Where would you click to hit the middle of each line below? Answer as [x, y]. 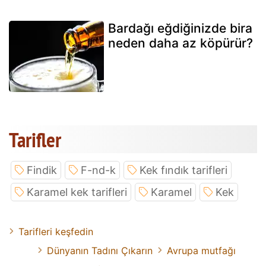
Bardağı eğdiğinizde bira [180, 28]
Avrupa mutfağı [201, 251]
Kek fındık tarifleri [183, 170]
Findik [42, 170]
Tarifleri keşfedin [56, 232]
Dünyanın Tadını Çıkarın [100, 251]
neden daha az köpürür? [180, 43]
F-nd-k [98, 170]
